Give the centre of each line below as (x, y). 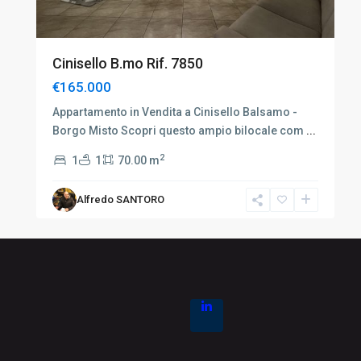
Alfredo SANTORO (120, 199)
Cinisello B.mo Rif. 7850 (127, 63)
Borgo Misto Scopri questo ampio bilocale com (179, 131)
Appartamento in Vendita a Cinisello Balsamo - (174, 112)
